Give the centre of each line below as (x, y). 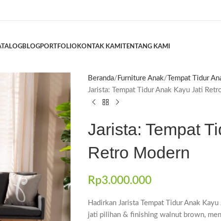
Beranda (101, 78)
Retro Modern (139, 152)
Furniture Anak (140, 78)
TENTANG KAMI (147, 46)
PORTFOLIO (59, 46)
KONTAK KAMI (100, 46)
